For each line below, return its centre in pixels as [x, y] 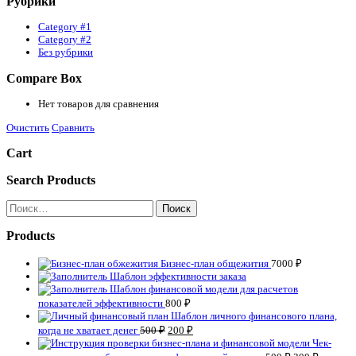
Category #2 [65, 40]
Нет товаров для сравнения [99, 104]
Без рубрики [66, 52]
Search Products [51, 180]
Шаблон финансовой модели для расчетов [204, 288]
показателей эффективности [101, 303]
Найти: [21, 205]
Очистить [28, 127]
